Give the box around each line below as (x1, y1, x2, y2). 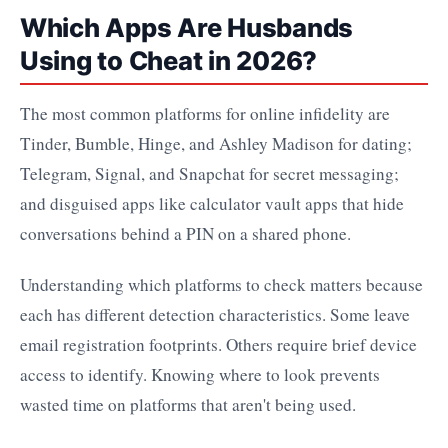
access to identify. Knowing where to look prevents (20, 362, 380, 386)
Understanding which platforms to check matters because (20, 272, 423, 296)
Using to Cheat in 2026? (20, 45, 318, 77)
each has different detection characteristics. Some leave (20, 302, 410, 326)
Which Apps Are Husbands (20, 12, 354, 44)
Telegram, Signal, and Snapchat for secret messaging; (20, 162, 399, 186)
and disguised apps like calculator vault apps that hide (20, 192, 404, 216)
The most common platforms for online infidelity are (20, 102, 390, 126)
